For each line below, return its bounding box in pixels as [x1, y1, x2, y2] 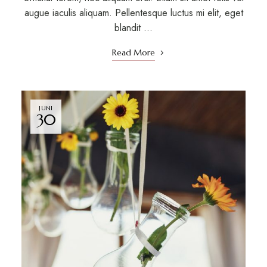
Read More [112, 47, 155, 58]
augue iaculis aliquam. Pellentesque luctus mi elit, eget [24, 6, 243, 20]
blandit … [114, 21, 153, 35]
